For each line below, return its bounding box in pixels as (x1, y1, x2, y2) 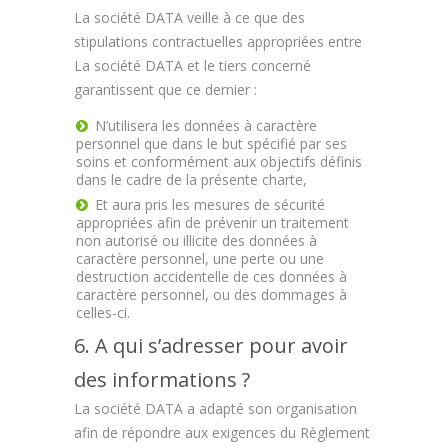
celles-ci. (76, 303, 130, 322)
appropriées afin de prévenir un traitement (76, 213, 349, 232)
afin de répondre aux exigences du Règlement (74, 423, 370, 442)
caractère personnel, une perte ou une (76, 249, 324, 268)
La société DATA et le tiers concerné (74, 56, 311, 75)
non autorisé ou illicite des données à (76, 231, 317, 250)
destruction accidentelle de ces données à (76, 267, 347, 286)
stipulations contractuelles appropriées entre (74, 32, 362, 51)
